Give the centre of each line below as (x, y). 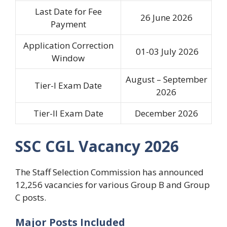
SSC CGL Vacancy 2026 (97, 146)
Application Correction (68, 46)
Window (68, 58)
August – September (166, 80)
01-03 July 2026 (166, 52)
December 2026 (166, 113)
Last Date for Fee (68, 12)
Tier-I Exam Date (68, 86)
